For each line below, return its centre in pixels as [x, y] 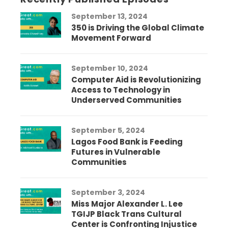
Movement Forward [111, 38]
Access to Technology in [121, 90]
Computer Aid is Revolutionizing [136, 80]
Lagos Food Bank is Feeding [127, 142]
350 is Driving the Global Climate [138, 28]
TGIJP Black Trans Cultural [126, 214]
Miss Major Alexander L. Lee [127, 204]
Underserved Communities [126, 100]
